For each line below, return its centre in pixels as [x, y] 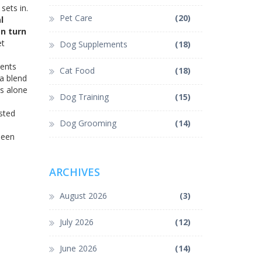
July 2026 [76, 222]
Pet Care [76, 18]
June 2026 [78, 249]
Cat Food [77, 71]
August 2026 [83, 196]
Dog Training [84, 97]
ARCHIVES [74, 172]
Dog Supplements [93, 44]
